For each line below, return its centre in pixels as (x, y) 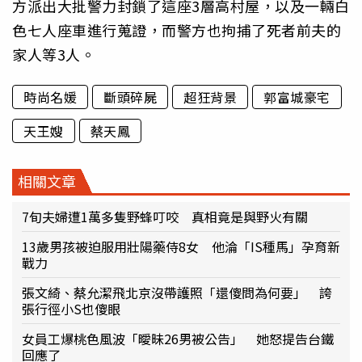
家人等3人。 (54, 54)
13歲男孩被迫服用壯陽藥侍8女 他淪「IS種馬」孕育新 (181, 247)
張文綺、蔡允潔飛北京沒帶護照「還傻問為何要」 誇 (177, 293)
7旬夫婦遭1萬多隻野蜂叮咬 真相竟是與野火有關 (165, 217)
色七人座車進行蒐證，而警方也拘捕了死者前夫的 (177, 29)
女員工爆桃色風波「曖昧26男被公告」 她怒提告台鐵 (178, 339)
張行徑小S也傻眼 (71, 309)
